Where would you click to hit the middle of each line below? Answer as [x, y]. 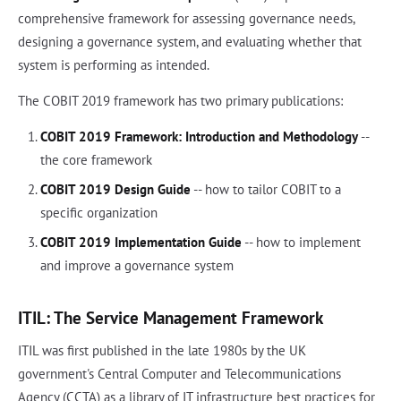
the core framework [96, 160]
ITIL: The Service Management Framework [171, 318]
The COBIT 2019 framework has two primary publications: [180, 101]
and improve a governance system [137, 266]
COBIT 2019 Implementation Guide [141, 243]
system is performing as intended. [114, 65]
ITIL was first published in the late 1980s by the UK [162, 351]
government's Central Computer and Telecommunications [179, 374]
